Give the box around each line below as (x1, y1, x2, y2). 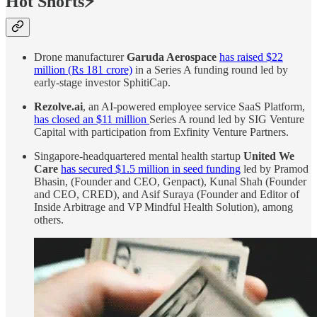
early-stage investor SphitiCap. (34, 76, 171, 88)
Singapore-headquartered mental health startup (34, 149, 243, 162)
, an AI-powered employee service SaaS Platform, (83, 100, 305, 113)
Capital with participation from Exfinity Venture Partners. (34, 125, 289, 138)
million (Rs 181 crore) (34, 63, 132, 76)
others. (34, 213, 64, 226)
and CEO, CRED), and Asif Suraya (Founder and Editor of (34, 188, 299, 200)
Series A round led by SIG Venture (149, 113, 304, 125)
